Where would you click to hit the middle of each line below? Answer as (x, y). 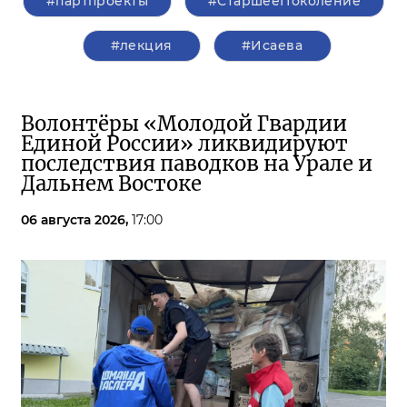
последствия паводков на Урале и (197, 164)
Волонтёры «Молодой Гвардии (184, 124)
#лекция (141, 46)
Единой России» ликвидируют (184, 144)
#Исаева (272, 46)
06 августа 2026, (76, 220)
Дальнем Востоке (111, 184)
